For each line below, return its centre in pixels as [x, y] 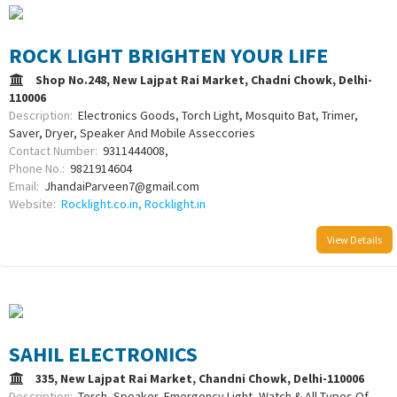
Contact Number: [56, 150]
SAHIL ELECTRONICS [103, 354]
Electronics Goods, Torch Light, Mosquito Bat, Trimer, [218, 115]
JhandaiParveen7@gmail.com [122, 186]
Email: [27, 186]
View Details [354, 239]
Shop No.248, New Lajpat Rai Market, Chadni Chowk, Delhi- [204, 79]
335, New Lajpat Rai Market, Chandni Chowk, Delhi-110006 [202, 379]
